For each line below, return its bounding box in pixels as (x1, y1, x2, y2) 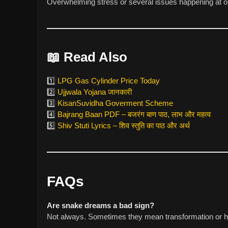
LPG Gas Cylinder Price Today (58, 76, 160, 85)
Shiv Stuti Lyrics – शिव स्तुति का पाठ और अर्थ (58, 121, 190, 130)
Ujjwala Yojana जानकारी (58, 88, 132, 97)
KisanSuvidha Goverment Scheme (58, 99, 173, 108)
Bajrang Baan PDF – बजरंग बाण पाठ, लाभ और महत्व (58, 110, 211, 119)
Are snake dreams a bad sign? (47, 201, 154, 210)
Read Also (64, 49, 127, 65)
